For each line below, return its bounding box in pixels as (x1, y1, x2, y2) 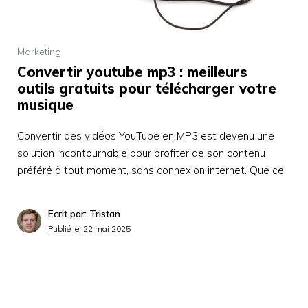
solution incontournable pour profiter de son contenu (17, 146, 265, 159)
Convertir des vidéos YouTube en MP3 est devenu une (17, 129, 274, 142)
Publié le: (48, 223, 83, 234)
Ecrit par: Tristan (48, 207, 120, 220)
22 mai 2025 (83, 223, 131, 234)
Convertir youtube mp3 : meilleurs (17, 63, 247, 80)
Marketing (17, 45, 61, 58)
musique (17, 96, 74, 113)
